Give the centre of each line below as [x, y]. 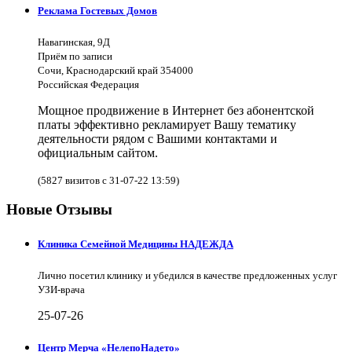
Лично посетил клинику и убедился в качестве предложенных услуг [187, 275]
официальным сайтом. [98, 152]
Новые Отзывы [59, 210]
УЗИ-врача [61, 289]
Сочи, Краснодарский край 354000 [115, 70]
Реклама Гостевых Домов [97, 10]
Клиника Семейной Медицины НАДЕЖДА [136, 244]
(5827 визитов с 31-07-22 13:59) [108, 180]
